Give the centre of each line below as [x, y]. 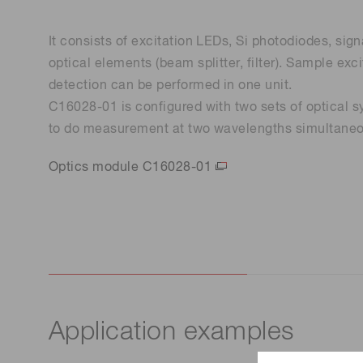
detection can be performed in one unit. [171, 85]
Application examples [171, 333]
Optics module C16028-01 [130, 167]
